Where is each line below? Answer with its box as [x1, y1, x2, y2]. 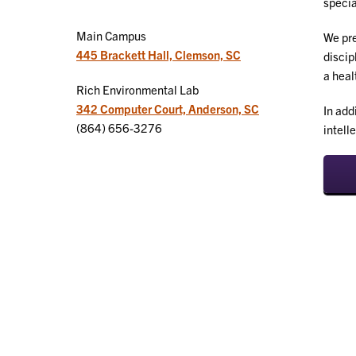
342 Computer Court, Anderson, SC [76, 100, 259, 116]
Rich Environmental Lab [76, 81, 199, 97]
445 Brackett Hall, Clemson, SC [76, 46, 241, 62]
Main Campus [76, 27, 146, 43]
